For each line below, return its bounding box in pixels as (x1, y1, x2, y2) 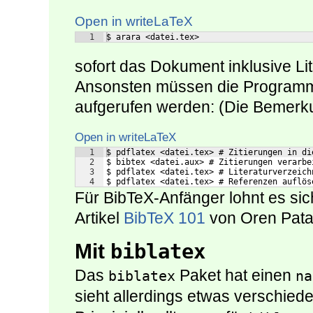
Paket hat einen (175, 266, 296, 285)
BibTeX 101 (124, 209, 205, 228)
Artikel (75, 209, 124, 228)
